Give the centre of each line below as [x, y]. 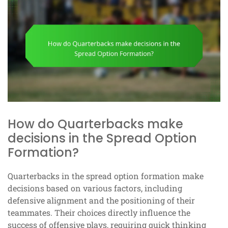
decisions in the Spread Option [102, 138]
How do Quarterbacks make [95, 124]
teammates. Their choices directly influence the [99, 212]
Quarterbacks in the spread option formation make [106, 176]
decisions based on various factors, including [95, 188]
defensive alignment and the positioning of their [101, 200]
